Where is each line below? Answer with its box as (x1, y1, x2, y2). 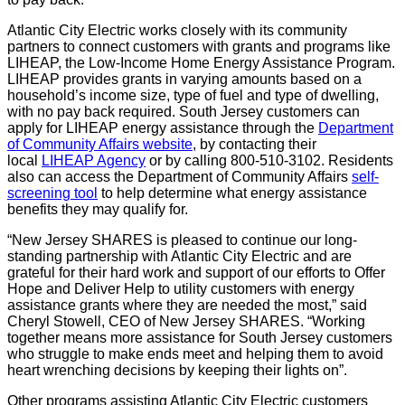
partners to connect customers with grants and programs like (7, 38, 391, 54)
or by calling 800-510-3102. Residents (146, 152, 393, 168)
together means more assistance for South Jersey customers (7, 329, 392, 345)
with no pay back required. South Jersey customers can (7, 103, 360, 119)
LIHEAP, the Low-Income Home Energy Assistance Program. (7, 54, 395, 71)
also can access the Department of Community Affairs (7, 168, 352, 184)
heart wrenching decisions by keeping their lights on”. (7, 362, 347, 378)
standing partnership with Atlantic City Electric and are (7, 248, 352, 264)
